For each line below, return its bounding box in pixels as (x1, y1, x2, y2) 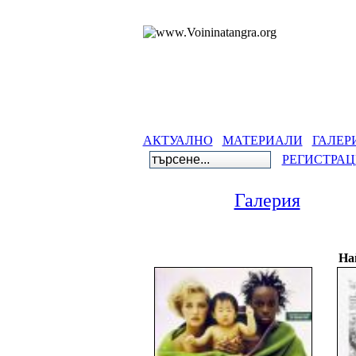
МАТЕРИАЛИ (222, 133, 303, 147)
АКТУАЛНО (142, 133, 213, 147)
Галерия (234, 190, 300, 211)
